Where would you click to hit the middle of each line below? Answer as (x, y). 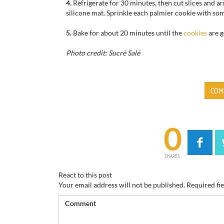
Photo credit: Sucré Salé (103, 53)
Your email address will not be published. (122, 185)
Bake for (86, 33)
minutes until (150, 33)
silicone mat (85, 13)
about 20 (114, 33)
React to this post (85, 175)
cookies (195, 33)
